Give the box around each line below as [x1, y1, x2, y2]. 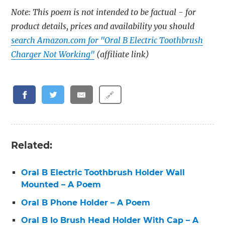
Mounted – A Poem [21, 180, 101, 190]
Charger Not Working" [11, 49, 95, 60]
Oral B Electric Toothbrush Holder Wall [21, 168, 185, 178]
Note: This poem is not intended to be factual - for [11, 7, 196, 18]
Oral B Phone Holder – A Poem [21, 197, 151, 207]
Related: [11, 140, 53, 152]
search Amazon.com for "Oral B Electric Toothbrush [11, 35, 203, 46]
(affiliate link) [94, 49, 150, 60]
